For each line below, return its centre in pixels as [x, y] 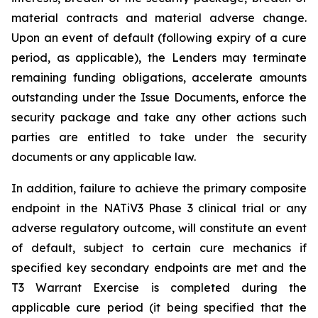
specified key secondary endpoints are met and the [159, 268]
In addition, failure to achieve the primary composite [159, 188]
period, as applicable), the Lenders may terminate [159, 57]
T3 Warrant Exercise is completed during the [159, 287]
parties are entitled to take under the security [159, 137]
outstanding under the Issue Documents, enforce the [159, 97]
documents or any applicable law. [104, 157]
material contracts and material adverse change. [159, 18]
